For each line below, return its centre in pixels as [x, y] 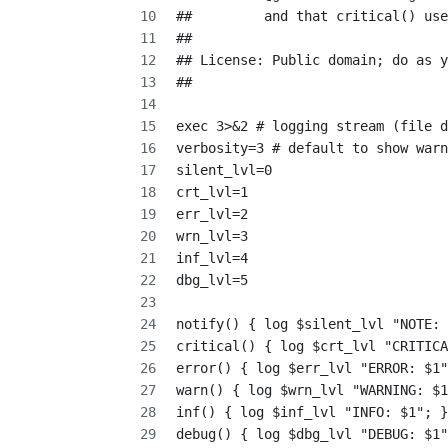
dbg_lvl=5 [212, 279]
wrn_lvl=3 [212, 235]
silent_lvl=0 [224, 169]
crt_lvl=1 [212, 191]
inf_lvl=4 [212, 257]
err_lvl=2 [212, 213]
